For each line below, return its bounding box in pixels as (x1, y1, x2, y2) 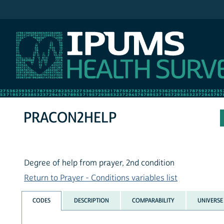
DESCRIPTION (73, 196, 109, 204)
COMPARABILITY (131, 196, 174, 204)
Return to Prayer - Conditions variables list (24, 173, 177, 183)
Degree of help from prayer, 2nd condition (24, 158, 174, 168)
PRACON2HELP (23, 108, 117, 127)
